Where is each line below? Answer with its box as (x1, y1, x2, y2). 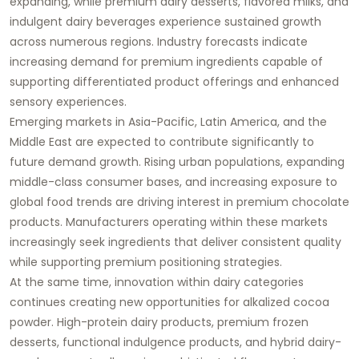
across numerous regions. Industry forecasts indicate (10, 33, 308, 50)
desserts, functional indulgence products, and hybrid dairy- (10, 333, 341, 350)
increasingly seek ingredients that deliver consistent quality (10, 233, 341, 250)
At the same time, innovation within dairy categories (10, 273, 304, 290)
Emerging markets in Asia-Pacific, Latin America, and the (10, 113, 327, 130)
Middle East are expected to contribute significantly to (10, 133, 314, 150)
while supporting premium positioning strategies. (10, 253, 282, 270)
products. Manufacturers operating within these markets (10, 213, 328, 230)
